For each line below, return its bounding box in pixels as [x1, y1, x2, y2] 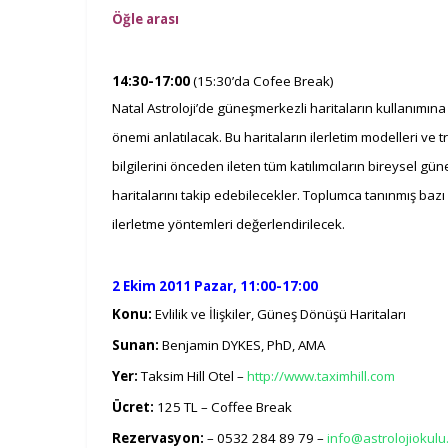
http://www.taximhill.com [247, 366, 395, 385]
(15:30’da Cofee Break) [193, 71, 334, 90]
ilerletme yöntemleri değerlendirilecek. [112, 214, 348, 233]
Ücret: [112, 397, 157, 416]
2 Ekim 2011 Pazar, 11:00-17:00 [112, 276, 318, 295]
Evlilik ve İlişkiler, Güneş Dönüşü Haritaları [152, 304, 406, 323]
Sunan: [112, 335, 159, 354]
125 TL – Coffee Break [157, 397, 292, 416]
